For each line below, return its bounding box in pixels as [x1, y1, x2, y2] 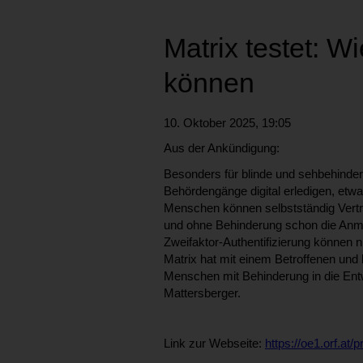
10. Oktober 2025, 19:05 [164, 115, 291, 130]
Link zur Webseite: [164, 336, 265, 351]
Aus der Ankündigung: [164, 141, 283, 156]
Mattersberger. [164, 285, 241, 300]
